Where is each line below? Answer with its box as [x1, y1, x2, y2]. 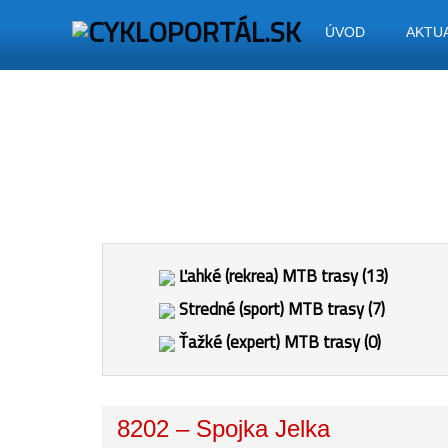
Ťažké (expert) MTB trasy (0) [175, 326, 381, 358]
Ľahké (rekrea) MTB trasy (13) [175, 260, 388, 292]
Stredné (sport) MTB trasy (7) [175, 293, 385, 325]
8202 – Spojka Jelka [117, 415, 330, 442]
